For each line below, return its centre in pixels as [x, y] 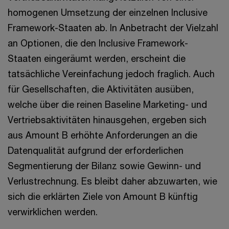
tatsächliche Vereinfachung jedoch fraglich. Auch [111, 74]
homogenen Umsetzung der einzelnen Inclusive [108, 12]
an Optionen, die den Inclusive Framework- [98, 43]
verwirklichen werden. [53, 212]
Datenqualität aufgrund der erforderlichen [96, 150]
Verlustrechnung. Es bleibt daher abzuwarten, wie [112, 181]
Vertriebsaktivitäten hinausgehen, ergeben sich [107, 120]
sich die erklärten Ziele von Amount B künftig [103, 196]
